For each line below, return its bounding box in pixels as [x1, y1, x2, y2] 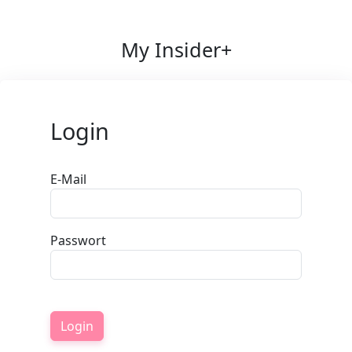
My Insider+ [120, 36, 232, 63]
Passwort [50, 232, 106, 249]
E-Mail [50, 170, 86, 188]
